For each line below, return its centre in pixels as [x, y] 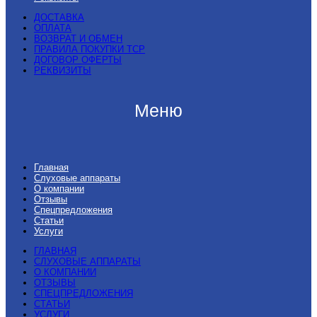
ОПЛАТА [53, 28]
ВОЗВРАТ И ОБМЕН [78, 39]
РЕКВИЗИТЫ [63, 71]
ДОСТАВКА [59, 18]
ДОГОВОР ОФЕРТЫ [78, 60]
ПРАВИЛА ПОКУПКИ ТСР [90, 50]
